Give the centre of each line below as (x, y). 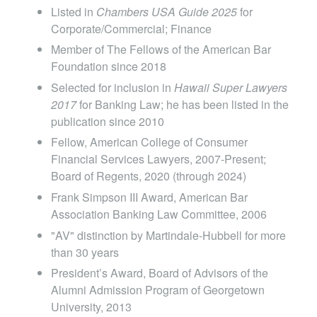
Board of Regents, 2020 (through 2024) (149, 176)
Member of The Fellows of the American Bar (161, 50)
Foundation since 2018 (109, 67)
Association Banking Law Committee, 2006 (159, 214)
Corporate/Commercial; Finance (131, 28)
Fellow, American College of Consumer (149, 142)
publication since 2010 (108, 121)
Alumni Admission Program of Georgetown (158, 290)
